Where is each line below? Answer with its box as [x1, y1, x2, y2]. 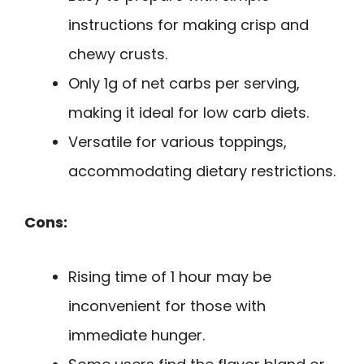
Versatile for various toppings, [68, 132, 287, 153]
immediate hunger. [68, 324, 205, 345]
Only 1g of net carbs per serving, [68, 73, 300, 94]
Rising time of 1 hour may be [68, 266, 271, 287]
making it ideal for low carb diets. [68, 102, 309, 123]
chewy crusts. [68, 44, 167, 65]
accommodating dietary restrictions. [68, 161, 336, 182]
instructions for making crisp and [68, 15, 309, 36]
